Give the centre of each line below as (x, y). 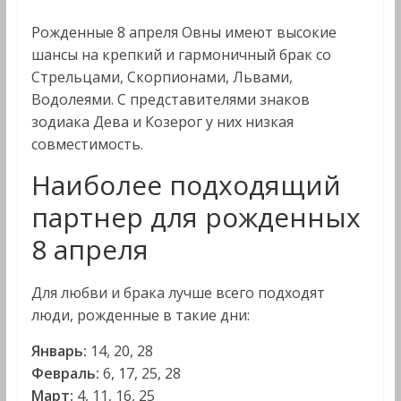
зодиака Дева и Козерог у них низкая (162, 122)
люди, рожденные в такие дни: (140, 315)
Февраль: (67, 373)
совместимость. (87, 144)
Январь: (60, 351)
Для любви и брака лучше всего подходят (178, 293)
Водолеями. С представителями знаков (170, 99)
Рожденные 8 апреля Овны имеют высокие (183, 32)
